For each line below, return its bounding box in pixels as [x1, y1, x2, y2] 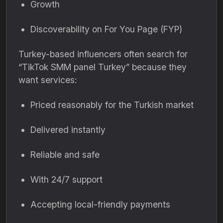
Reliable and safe [30, 149, 100, 160]
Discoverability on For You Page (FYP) [30, 24, 182, 34]
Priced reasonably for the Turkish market [30, 100, 194, 110]
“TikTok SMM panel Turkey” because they [18, 62, 187, 72]
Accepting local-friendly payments [30, 199, 170, 210]
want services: [18, 75, 77, 85]
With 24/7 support [30, 174, 103, 185]
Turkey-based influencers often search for [18, 49, 188, 59]
